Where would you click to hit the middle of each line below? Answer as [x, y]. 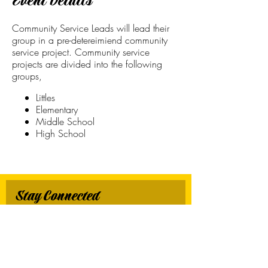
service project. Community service [81, 52]
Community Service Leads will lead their [91, 28]
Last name [31, 247]
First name [31, 213]
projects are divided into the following [87, 64]
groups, [27, 76]
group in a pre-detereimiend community [90, 40]
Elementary [57, 109]
